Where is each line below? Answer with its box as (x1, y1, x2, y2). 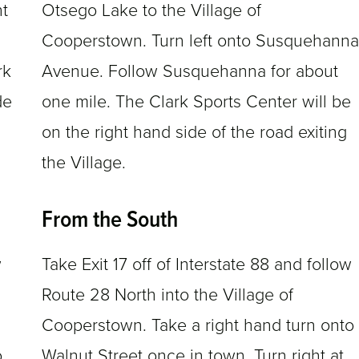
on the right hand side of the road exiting (42, 122, 347, 143)
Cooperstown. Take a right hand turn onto (42, 315, 354, 337)
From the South (42, 205, 178, 237)
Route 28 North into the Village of (42, 284, 293, 306)
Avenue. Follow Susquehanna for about (42, 61, 338, 83)
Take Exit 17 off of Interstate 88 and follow (42, 254, 352, 276)
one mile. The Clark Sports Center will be (42, 91, 351, 113)
